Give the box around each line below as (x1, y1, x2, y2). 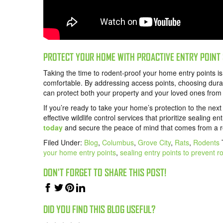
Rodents (193, 137, 220, 148)
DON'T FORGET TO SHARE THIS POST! (43, 167, 166, 179)
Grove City (138, 137, 171, 148)
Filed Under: (43, 137, 84, 148)
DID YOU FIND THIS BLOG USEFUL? (43, 204, 155, 216)
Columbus (102, 137, 134, 148)
